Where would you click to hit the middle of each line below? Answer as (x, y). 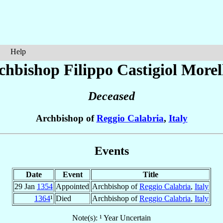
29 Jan (26, 186)
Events (111, 151)
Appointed (72, 186)
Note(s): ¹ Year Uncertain (111, 218)
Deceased (111, 96)
